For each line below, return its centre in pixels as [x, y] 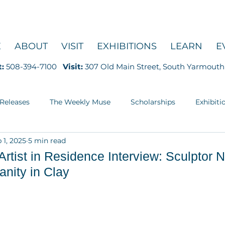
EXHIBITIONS [127, 46]
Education [28, 142]
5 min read [47, 140]
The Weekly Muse [80, 102]
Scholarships [153, 102]
